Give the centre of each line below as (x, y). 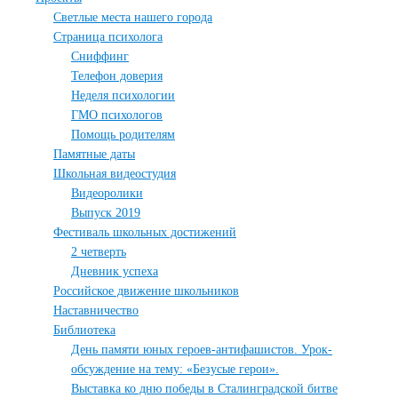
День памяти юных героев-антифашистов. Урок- (202, 350)
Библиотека (84, 330)
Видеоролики (107, 193)
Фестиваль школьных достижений (145, 232)
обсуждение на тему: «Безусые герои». (175, 369)
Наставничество (96, 310)
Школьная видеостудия (115, 174)
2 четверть (99, 252)
